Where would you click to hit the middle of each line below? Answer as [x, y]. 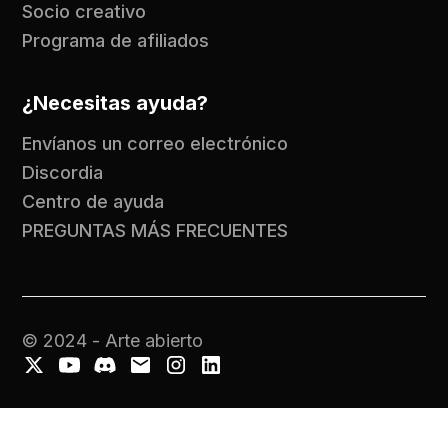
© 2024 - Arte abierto [113, 341]
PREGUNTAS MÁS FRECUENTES [155, 230]
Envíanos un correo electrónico [155, 143]
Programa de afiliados [116, 40]
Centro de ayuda [93, 201]
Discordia [63, 172]
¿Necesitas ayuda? [115, 102]
